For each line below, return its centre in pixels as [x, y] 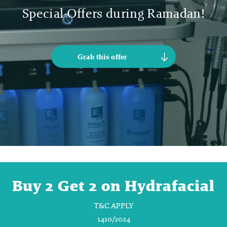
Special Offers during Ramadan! [113, 13]
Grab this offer [102, 56]
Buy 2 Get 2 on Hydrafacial [113, 186]
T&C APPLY [113, 205]
